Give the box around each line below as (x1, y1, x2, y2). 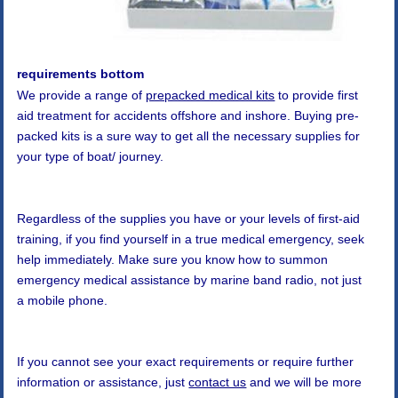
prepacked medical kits (146, 88, 275, 103)
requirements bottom (17, 66, 145, 81)
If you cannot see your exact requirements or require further (17, 354, 354, 369)
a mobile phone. (17, 292, 108, 307)
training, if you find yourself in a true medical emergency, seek (17, 231, 365, 246)
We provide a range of (17, 88, 147, 103)
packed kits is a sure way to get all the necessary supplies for (17, 129, 361, 144)
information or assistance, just (17, 374, 189, 389)
